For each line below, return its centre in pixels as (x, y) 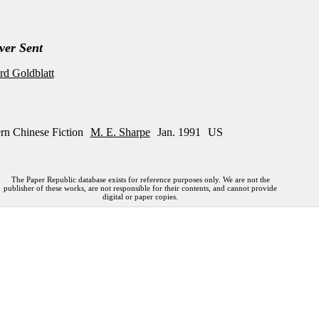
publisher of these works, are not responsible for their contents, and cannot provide (141, 188)
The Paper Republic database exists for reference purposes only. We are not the (140, 179)
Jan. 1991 (179, 132)
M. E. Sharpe (120, 132)
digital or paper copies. (141, 196)
